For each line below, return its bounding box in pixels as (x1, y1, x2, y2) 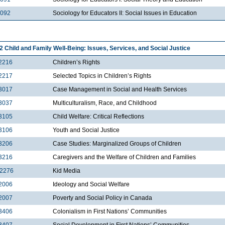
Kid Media (53, 167, 80, 175)
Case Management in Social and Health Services (53, 86, 188, 93)
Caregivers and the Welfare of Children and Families (53, 154, 196, 161)
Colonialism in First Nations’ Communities (53, 208, 167, 215)
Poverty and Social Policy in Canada (53, 194, 152, 202)
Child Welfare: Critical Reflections (53, 113, 144, 121)
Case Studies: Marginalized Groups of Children (53, 140, 181, 148)
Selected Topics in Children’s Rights (53, 72, 151, 80)
